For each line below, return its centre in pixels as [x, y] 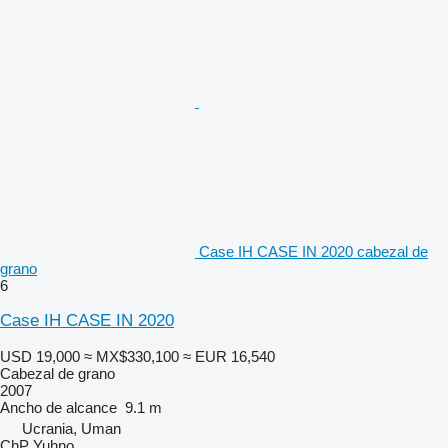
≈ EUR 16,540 [229, 356]
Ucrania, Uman [71, 428]
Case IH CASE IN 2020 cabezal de [313, 251]
